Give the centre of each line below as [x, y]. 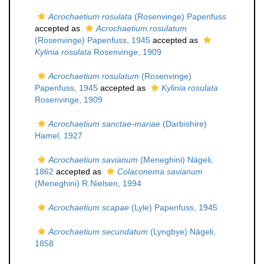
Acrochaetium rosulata [90, 16]
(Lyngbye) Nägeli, [182, 232]
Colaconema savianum [160, 171]
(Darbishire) [184, 124]
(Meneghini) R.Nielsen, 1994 [88, 183]
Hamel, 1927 [59, 136]
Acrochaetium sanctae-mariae [104, 124]
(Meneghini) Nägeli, [176, 160]
